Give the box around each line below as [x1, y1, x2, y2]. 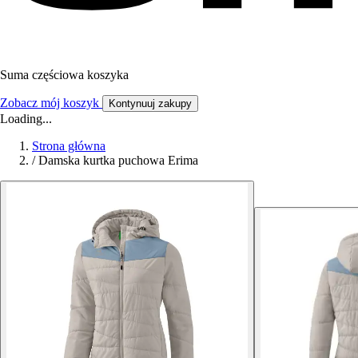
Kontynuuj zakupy [109, 97, 192, 109]
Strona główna [32, 138, 105, 153]
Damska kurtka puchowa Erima [38, 153, 198, 167]
